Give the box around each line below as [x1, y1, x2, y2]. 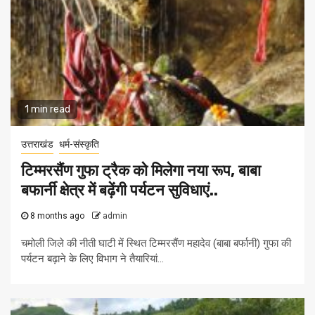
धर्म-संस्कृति [59, 139, 99, 150]
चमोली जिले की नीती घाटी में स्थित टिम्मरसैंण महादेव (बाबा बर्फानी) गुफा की [21, 237, 291, 250]
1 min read [25, 103, 70, 116]
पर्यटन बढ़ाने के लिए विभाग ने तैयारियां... [21, 252, 164, 266]
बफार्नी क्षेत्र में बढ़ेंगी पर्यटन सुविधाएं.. [21, 181, 218, 200]
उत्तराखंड [21, 139, 53, 150]
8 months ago [28, 211, 86, 221]
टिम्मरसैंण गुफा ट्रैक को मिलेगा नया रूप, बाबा [21, 161, 261, 181]
